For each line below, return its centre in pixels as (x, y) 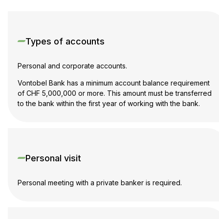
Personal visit (53, 158)
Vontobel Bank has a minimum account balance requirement (114, 83)
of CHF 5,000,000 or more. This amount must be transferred (115, 93)
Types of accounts (65, 41)
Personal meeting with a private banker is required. (100, 182)
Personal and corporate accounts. (72, 66)
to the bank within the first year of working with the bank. (109, 103)
